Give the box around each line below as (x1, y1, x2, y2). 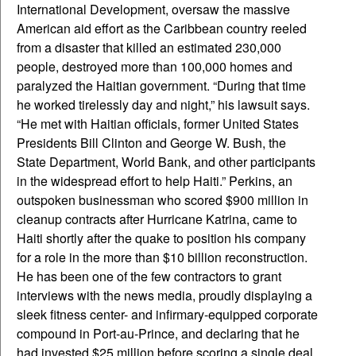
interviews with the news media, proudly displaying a (17, 285, 312, 304)
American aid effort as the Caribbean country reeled (17, 18, 307, 37)
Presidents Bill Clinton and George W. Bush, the (17, 133, 286, 152)
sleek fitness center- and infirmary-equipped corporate (17, 304, 318, 323)
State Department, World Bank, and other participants (17, 152, 315, 171)
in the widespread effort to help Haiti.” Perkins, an (17, 171, 292, 190)
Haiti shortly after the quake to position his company (17, 228, 306, 247)
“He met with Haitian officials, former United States (17, 114, 299, 133)
